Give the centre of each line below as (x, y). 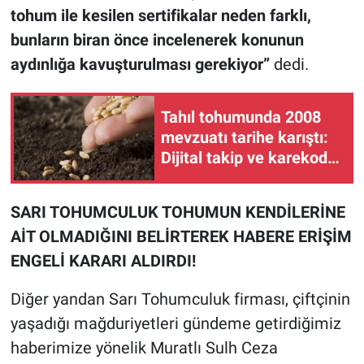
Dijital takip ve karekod (244, 158)
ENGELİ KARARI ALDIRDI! (103, 260)
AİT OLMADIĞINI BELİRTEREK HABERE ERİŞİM (181, 236)
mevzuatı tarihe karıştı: (245, 138)
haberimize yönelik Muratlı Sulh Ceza (144, 347)
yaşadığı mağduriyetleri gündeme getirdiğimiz (175, 323)
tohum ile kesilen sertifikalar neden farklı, (160, 15)
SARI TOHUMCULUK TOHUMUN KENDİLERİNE (178, 212)
